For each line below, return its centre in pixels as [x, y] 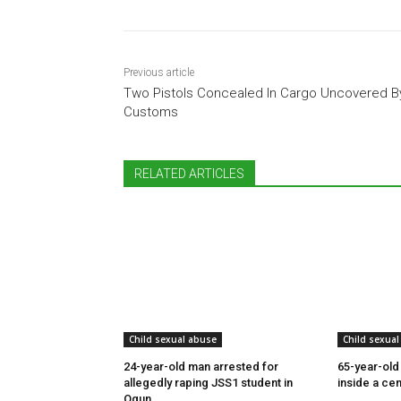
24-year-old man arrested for [201, 367]
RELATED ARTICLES [189, 174]
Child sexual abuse [173, 340]
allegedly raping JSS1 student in [208, 383]
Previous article [159, 73]
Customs [151, 112]
